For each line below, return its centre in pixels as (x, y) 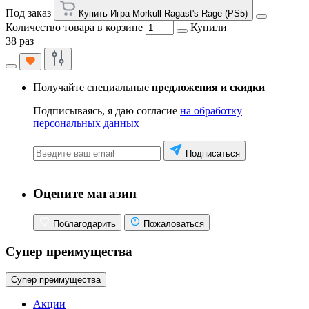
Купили (209, 27)
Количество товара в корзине (74, 27)
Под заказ (28, 12)
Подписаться (213, 153)
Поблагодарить (84, 224)
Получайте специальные (92, 87)
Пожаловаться (174, 224)
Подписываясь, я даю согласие (107, 110)
